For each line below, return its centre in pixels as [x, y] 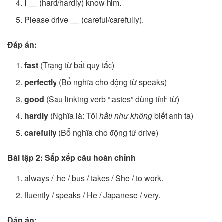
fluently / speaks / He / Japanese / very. [92, 195]
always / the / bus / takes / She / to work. [94, 178]
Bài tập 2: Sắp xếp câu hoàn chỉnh [72, 158]
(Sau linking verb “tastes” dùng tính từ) [112, 99]
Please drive [48, 20]
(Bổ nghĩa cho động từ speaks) [112, 82]
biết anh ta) [173, 116]
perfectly [41, 82]
